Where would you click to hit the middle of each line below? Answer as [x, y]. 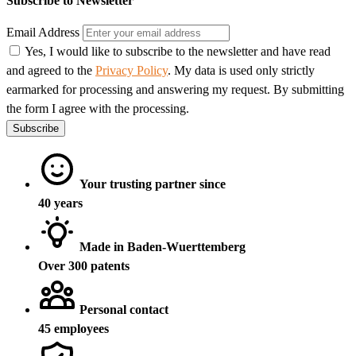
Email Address [43, 32]
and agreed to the [51, 70]
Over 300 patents [84, 265]
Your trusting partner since [153, 184]
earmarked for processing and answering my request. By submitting [175, 89]
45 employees [74, 328]
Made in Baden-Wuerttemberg [163, 246]
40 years [60, 203]
